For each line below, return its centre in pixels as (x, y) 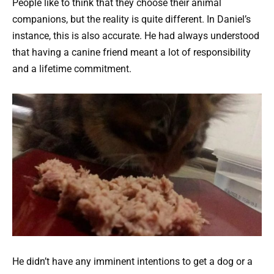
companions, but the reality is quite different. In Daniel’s (131, 19)
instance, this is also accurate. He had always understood (136, 35)
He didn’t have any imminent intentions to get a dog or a (132, 261)
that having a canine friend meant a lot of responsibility (131, 52)
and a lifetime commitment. (72, 68)
